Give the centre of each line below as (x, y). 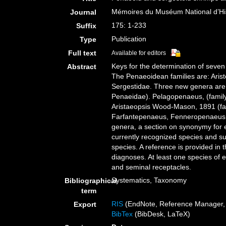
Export (85, 204)
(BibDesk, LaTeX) (162, 214)
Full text (82, 53)
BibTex (122, 214)
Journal (83, 12)
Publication (129, 39)
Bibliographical (91, 181)
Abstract (82, 67)
